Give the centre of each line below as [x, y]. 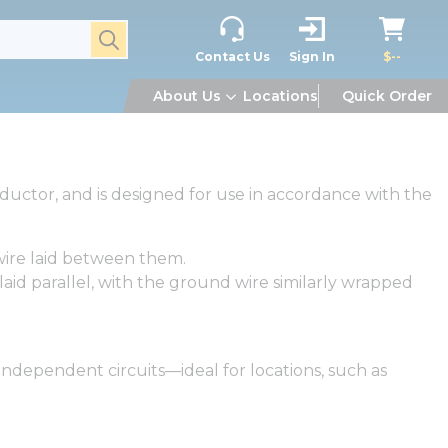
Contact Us [232, 56]
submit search [148, 35]
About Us [187, 96]
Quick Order [387, 96]
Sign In [312, 56]
